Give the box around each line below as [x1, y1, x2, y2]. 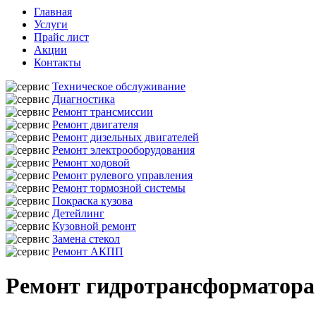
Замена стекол [52, 233, 120, 245]
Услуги [34, 18, 68, 30]
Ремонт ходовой [52, 157, 130, 169]
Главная [34, 6, 72, 18]
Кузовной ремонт [52, 220, 136, 232]
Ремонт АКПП [52, 245, 123, 257]
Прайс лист [34, 31, 89, 43]
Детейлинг [52, 207, 104, 219]
